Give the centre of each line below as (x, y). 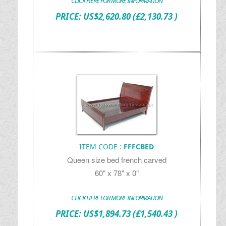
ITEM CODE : (102, 147)
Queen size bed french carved (117, 160)
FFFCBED (139, 147)
